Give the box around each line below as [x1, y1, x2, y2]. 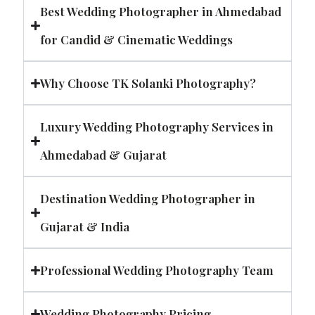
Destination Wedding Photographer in [40, 191, 256, 207]
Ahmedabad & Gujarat [40, 147, 167, 163]
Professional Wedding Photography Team [40, 262, 274, 278]
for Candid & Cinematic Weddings [40, 32, 233, 48]
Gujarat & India [40, 219, 130, 235]
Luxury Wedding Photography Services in [40, 119, 274, 135]
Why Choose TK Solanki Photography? [40, 75, 257, 91]
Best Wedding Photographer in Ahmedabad [40, 4, 282, 20]
